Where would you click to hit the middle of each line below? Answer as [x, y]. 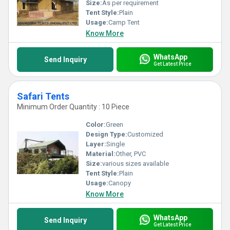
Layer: [96, 144]
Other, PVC [131, 154]
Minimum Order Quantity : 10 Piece [73, 107]
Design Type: [107, 134]
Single [116, 144]
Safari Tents [43, 96]
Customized [145, 134]
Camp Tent [124, 22]
